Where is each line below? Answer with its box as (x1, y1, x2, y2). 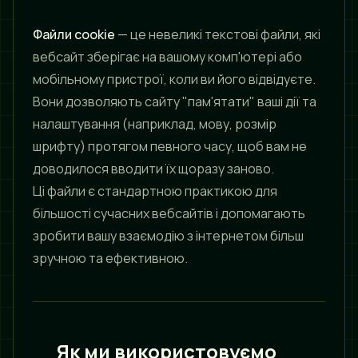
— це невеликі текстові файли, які (115, 26, 320, 43)
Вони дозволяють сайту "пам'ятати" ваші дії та (33, 93, 316, 110)
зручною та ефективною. (33, 249, 188, 267)
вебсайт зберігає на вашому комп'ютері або (33, 48, 302, 66)
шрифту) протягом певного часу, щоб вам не (33, 137, 307, 155)
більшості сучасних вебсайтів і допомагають (33, 205, 305, 222)
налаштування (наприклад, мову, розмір (33, 115, 276, 133)
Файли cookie (33, 26, 115, 43)
